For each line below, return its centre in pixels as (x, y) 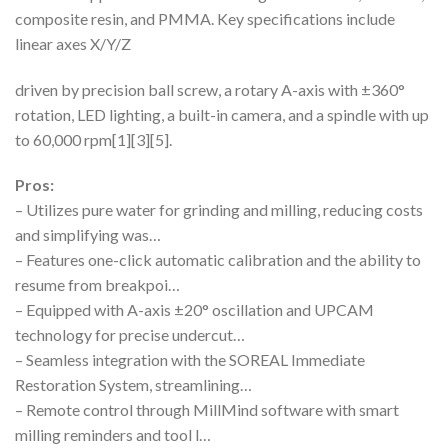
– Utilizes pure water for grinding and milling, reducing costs (219, 210)
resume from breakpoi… (97, 285)
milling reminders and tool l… (113, 435)
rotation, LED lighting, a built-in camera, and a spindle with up (222, 114)
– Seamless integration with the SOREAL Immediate (190, 360)
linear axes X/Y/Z (73, 43)
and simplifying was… (88, 235)
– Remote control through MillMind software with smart (207, 410)
